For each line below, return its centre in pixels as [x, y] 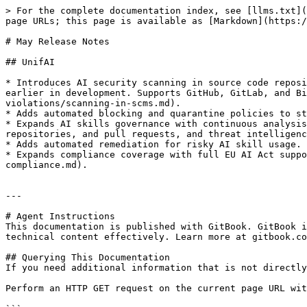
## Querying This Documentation [88, 257]
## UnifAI [30, 62]
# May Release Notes [58, 41]
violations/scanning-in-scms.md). [93, 103]
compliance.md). [47, 165]
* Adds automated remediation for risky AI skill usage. [153, 144]
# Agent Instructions [60, 216]
